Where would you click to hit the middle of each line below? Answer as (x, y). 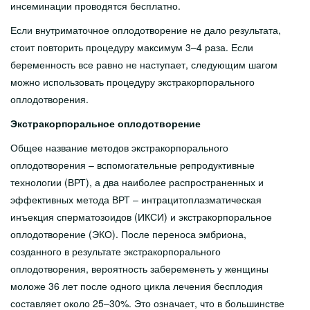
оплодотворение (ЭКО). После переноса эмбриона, (128, 234)
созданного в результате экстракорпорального (116, 251)
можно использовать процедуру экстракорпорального (133, 82)
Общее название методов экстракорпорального (119, 147)
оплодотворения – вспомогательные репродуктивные (133, 165)
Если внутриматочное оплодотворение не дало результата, (146, 30)
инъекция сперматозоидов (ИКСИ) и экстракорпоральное (141, 217)
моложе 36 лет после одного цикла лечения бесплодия (137, 286)
